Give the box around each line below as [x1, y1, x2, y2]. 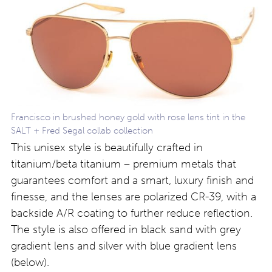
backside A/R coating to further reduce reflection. [11, 206, 253, 220]
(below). [11, 255, 49, 269]
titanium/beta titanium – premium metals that [11, 157, 236, 171]
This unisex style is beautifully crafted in [11, 140, 203, 154]
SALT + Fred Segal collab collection [11, 124, 153, 136]
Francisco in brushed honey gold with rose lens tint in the [11, 111, 245, 123]
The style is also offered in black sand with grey [11, 222, 241, 236]
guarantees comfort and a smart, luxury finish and [11, 173, 254, 187]
